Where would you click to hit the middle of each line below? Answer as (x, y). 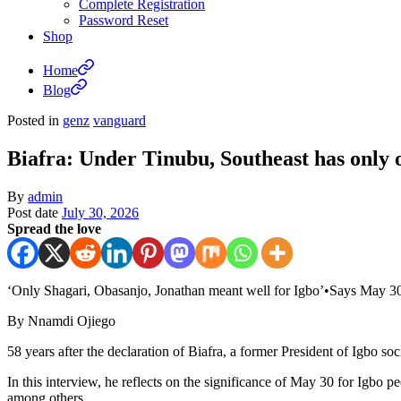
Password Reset (124, 20)
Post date (33, 212)
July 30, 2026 (100, 212)
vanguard (119, 120)
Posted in (33, 120)
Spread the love (54, 228)
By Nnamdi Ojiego (61, 320)
